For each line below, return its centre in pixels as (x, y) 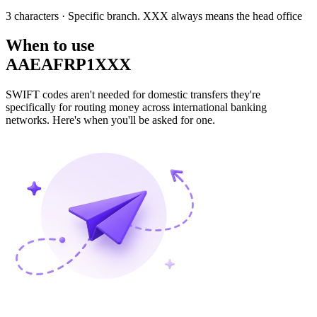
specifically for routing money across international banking (136, 108)
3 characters (32, 16)
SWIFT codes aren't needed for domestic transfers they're (133, 95)
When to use (50, 46)
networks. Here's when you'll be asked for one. (110, 120)
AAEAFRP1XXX (68, 65)
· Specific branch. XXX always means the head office (180, 16)
